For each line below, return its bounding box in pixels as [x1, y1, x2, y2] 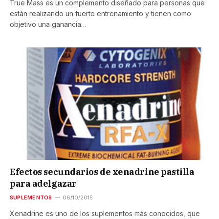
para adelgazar [10, 177, 77, 189]
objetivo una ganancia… [10, 20, 87, 29]
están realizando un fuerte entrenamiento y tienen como [10, 9, 191, 18]
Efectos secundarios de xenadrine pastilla [10, 166, 195, 177]
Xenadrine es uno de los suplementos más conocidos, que [10, 209, 200, 218]
